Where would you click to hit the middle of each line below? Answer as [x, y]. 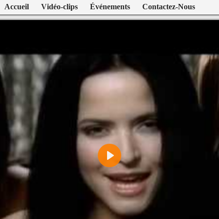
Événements [113, 7]
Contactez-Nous [172, 7]
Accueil [20, 7]
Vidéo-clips [62, 7]
